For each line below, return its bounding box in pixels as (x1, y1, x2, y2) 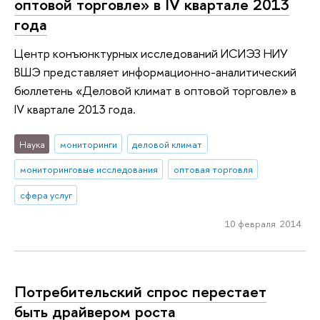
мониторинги (59, 137, 117, 151)
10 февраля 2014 (224, 216, 301, 230)
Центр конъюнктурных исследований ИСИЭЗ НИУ (14, 44, 288, 61)
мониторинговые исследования (19, 163, 158, 176)
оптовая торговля (173, 163, 253, 176)
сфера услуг (19, 189, 72, 202)
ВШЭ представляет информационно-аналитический (14, 63, 296, 80)
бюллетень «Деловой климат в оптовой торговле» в (14, 81, 296, 99)
